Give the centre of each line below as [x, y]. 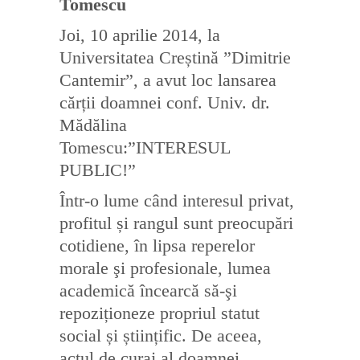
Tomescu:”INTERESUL [145, 147]
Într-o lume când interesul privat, [177, 200]
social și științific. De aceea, [161, 335]
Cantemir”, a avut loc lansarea [168, 80]
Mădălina [93, 125]
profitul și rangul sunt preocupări [176, 223]
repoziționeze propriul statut [160, 313]
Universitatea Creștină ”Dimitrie [175, 57]
